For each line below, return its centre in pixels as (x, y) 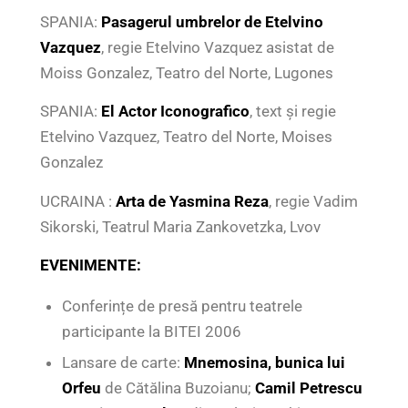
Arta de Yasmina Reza (190, 201)
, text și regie (292, 112)
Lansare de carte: (122, 363)
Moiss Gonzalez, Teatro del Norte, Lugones (186, 72)
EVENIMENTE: (90, 265)
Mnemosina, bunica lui (264, 363)
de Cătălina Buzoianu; (179, 388)
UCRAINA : (76, 201)
